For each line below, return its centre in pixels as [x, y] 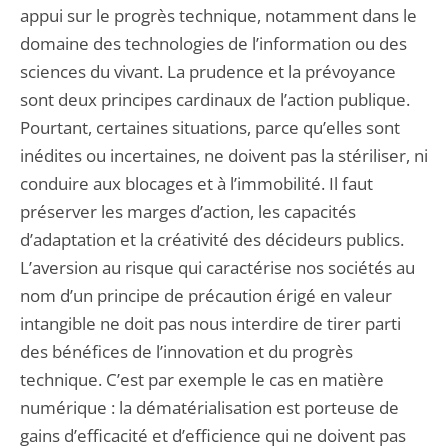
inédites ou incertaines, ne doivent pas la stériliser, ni [224, 155]
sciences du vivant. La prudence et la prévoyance [208, 71]
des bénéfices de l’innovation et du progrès [186, 351]
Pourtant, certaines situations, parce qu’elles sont [210, 127]
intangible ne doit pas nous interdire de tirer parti [210, 323]
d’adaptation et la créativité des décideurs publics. [212, 239]
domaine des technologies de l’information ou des [213, 43]
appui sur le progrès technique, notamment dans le [218, 15]
